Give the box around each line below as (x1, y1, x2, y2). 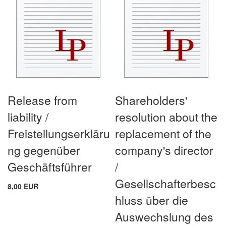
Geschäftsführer (8, 158, 92, 175)
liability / (8, 108, 48, 125)
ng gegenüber (8, 141, 80, 158)
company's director (115, 141, 214, 158)
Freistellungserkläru (8, 125, 110, 142)
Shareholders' (115, 91, 188, 108)
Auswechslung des (115, 208, 214, 225)
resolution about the (115, 108, 218, 125)
